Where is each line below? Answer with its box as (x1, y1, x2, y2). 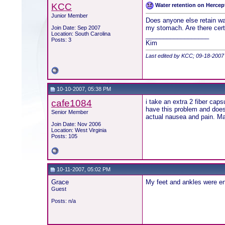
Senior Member (51, 109, 89, 115)
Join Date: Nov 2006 (51, 121, 101, 127)
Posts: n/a (51, 198, 76, 204)
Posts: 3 (51, 37, 72, 43)
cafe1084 (51, 98, 92, 108)
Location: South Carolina (51, 31, 111, 37)
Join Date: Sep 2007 (51, 25, 101, 31)
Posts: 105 (51, 133, 78, 139)
